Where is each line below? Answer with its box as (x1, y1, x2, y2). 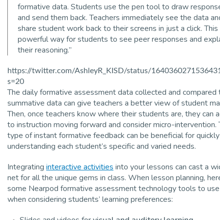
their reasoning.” (18, 44, 72, 55)
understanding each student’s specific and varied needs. (7, 140, 196, 152)
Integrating (7, 161, 46, 172)
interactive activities (46, 161, 113, 172)
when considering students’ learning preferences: (7, 193, 173, 205)
